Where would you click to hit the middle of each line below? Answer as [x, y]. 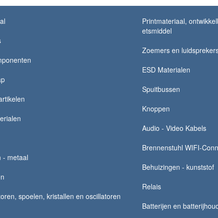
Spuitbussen [161, 89]
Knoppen [156, 108]
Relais [151, 186]
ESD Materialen [166, 69]
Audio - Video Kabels [174, 128]
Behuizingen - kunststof [178, 167]
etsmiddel [157, 30]
